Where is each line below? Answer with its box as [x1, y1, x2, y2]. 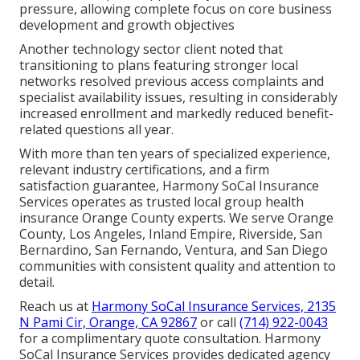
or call [197, 313, 239, 331]
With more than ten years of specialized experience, [19, 144, 330, 162]
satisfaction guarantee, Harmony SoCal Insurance [19, 176, 319, 194]
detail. [19, 272, 55, 291]
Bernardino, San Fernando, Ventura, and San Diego [19, 240, 328, 259]
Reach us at [19, 297, 92, 315]
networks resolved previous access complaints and [19, 72, 324, 90]
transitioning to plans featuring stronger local [19, 55, 298, 74]
